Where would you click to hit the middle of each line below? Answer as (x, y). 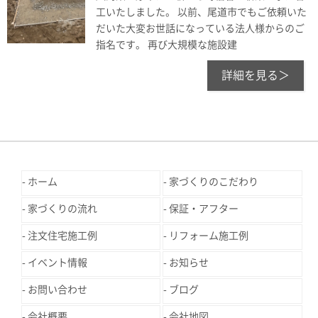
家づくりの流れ (62, 209)
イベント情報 (57, 263)
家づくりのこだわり (214, 182)
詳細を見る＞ (256, 76)
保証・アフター (204, 209)
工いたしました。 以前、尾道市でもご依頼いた (201, 12)
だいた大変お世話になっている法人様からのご (200, 29)
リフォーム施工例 (209, 236)
